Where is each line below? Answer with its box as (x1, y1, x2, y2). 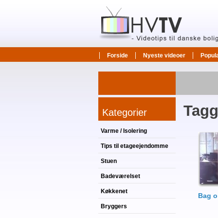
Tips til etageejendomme (101, 143, 168, 149)
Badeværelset (101, 173, 140, 180)
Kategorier (102, 107, 147, 118)
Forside (107, 52, 128, 59)
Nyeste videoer (143, 52, 185, 59)
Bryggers (101, 203, 127, 210)
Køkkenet (101, 188, 127, 195)
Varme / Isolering (101, 127, 147, 134)
